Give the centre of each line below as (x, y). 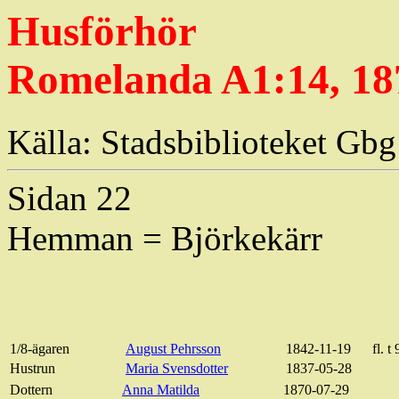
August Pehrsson (173, 349)
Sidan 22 (69, 199)
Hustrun (33, 369)
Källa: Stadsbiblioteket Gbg (202, 142)
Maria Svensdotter (177, 369)
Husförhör (102, 31)
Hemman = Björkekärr (165, 239)
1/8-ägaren (40, 349)
